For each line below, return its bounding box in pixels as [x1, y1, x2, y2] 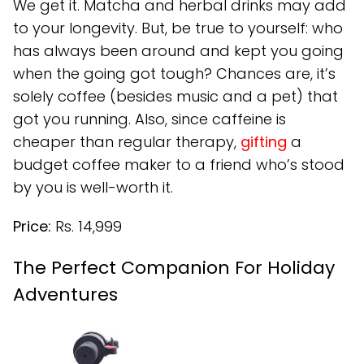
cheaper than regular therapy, [13, 132, 240, 153]
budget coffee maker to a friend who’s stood [13, 154, 344, 175]
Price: [13, 216, 51, 237]
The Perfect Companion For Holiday [13, 255, 335, 281]
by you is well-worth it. [13, 177, 173, 198]
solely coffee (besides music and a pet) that [13, 86, 338, 107]
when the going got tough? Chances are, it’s [13, 63, 336, 84]
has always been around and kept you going [13, 41, 344, 62]
